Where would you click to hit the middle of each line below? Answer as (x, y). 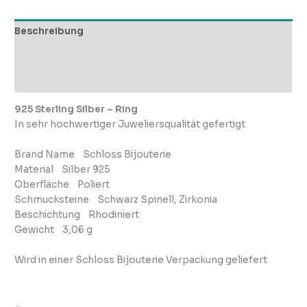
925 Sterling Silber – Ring (76, 109)
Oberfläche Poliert (62, 184)
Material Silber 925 (63, 169)
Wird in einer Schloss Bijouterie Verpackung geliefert (141, 260)
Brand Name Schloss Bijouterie (93, 154)
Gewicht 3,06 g (54, 230)
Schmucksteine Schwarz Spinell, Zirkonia (116, 199)
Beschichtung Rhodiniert (77, 214)
